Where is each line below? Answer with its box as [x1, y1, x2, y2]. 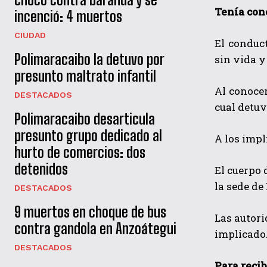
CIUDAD [14, 30, 46, 40]
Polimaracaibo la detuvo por [14, 50, 164, 68]
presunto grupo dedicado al [14, 126, 162, 144]
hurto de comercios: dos [14, 143, 145, 161]
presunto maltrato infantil [14, 67, 156, 85]
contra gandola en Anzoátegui [14, 219, 176, 237]
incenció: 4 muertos [14, 7, 125, 25]
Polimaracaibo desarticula [14, 110, 155, 128]
